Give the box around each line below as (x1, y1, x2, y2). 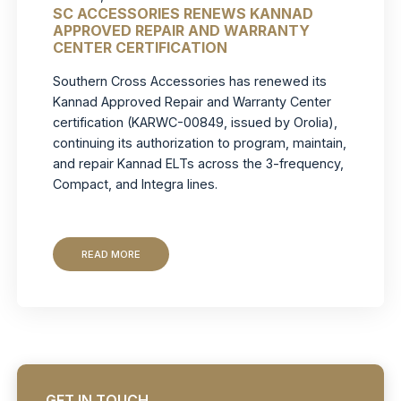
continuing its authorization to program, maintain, (53, 134, 347, 150)
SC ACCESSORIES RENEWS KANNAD (53, 4, 314, 22)
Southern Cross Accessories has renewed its (53, 73, 328, 89)
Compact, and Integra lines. (53, 175, 218, 192)
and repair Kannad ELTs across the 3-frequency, (53, 155, 345, 171)
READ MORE (81, 248, 141, 261)
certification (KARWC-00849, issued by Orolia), (53, 114, 338, 130)
